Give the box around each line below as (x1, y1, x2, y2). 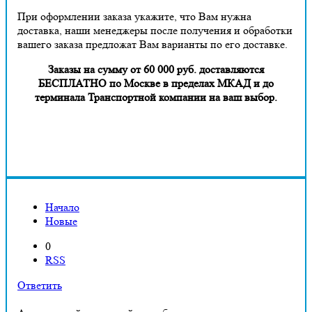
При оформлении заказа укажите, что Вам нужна (17, 9, 251, 23)
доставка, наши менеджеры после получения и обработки (17, 23, 292, 37)
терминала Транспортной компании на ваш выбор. (35, 90, 277, 104)
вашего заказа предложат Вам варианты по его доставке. (17, 37, 288, 51)
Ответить (17, 278, 62, 292)
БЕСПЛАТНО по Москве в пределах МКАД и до (38, 76, 274, 90)
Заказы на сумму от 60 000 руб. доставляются (48, 62, 264, 76)
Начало (45, 200, 79, 214)
